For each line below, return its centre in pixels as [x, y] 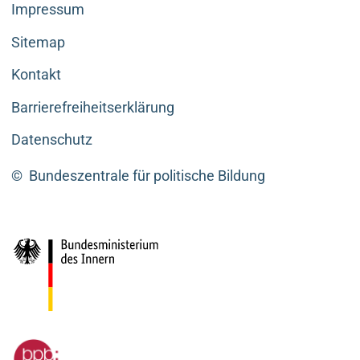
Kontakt [36, 75]
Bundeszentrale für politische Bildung [145, 176]
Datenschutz [51, 140]
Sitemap [38, 42]
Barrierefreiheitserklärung [92, 107]
